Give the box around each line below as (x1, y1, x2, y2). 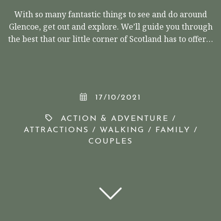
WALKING (99, 126, 145, 135)
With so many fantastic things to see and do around (14, 9, 207, 21)
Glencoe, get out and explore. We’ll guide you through (8, 21, 213, 33)
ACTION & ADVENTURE (60, 115, 169, 123)
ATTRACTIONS (23, 126, 89, 135)
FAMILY (155, 126, 190, 135)
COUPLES (88, 138, 133, 146)
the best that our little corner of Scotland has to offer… (8, 34, 213, 45)
